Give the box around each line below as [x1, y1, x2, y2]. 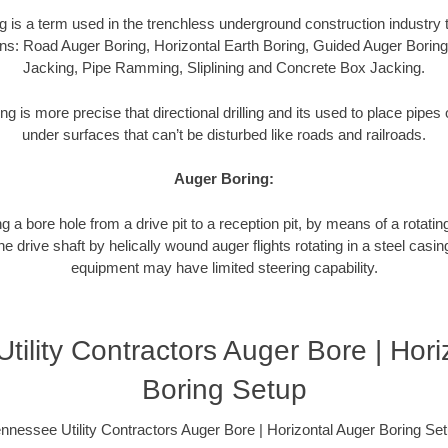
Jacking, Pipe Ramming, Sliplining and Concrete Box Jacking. [23, 59, 425, 77]
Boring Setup [141, 374, 307, 406]
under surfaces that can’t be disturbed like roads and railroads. [22, 125, 426, 143]
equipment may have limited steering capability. [70, 258, 378, 276]
